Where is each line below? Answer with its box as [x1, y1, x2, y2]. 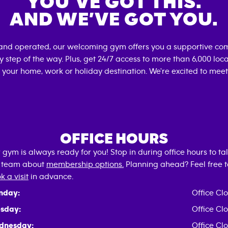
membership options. [46, 160, 124, 168]
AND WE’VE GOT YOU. [10, 10, 218, 30]
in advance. [28, 173, 73, 181]
